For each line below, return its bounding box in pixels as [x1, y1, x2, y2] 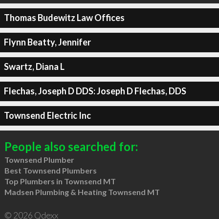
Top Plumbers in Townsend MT [4, 176, 116, 186]
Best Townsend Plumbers [4, 165, 97, 175]
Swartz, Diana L [3, 61, 65, 72]
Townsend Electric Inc [3, 110, 91, 121]
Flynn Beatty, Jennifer [3, 37, 91, 47]
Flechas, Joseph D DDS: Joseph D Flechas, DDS [3, 86, 186, 96]
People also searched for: [4, 139, 138, 153]
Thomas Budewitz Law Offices [3, 12, 125, 23]
